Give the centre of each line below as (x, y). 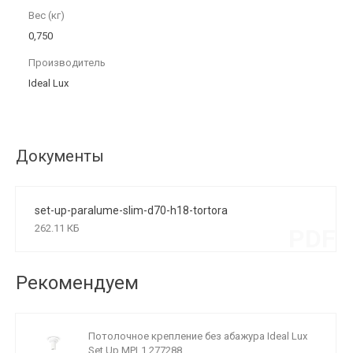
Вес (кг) (46, 15)
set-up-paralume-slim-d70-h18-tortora (131, 210)
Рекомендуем (77, 283)
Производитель (67, 63)
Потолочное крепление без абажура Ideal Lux (198, 336)
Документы (60, 156)
